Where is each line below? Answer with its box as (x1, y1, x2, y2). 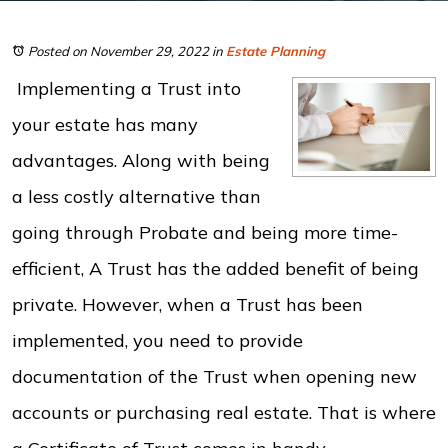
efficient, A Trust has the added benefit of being (12, 257, 419, 280)
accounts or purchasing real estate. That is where (12, 401, 436, 424)
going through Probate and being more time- (12, 221, 398, 244)
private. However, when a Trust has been (12, 293, 363, 316)
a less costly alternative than (12, 185, 261, 208)
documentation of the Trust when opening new (12, 365, 417, 388)
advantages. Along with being (12, 149, 270, 172)
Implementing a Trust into (17, 77, 241, 100)
